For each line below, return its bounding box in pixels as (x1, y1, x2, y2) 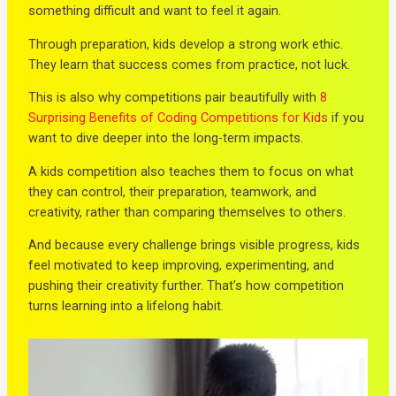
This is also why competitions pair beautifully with (28, 89, 321, 106)
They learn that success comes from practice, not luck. (28, 56, 351, 72)
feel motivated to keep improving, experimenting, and (28, 257, 335, 274)
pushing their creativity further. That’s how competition (28, 278, 345, 294)
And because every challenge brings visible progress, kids (28, 237, 361, 254)
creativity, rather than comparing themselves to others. (28, 203, 346, 220)
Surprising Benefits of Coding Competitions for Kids (28, 110, 329, 126)
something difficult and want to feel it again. (28, 3, 282, 19)
